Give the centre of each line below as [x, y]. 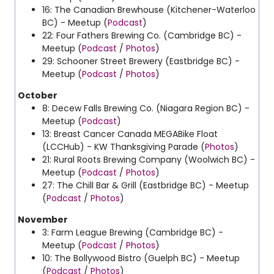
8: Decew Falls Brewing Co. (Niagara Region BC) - [146, 108]
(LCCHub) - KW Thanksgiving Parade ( [124, 147]
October [38, 95]
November [43, 220]
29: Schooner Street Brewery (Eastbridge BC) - [141, 61]
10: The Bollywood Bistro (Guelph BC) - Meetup [141, 258]
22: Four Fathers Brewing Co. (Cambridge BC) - [142, 35]
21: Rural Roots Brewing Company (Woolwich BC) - [149, 160]
